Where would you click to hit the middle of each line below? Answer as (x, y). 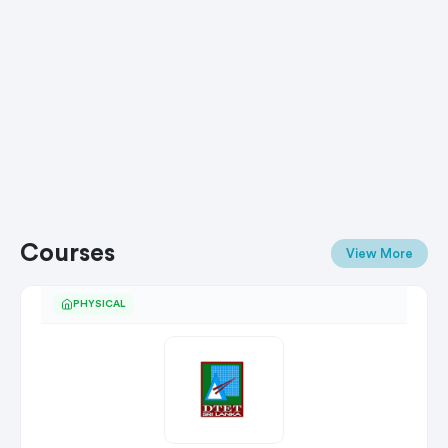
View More (379, 254)
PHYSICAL (99, 303)
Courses (67, 253)
